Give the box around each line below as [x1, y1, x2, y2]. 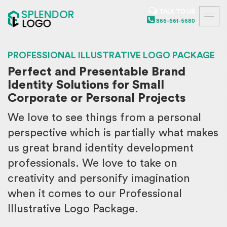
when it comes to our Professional [8, 188, 182, 199]
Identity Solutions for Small [8, 79, 164, 91]
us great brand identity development [8, 142, 194, 154]
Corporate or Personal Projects [8, 92, 185, 104]
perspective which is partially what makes [8, 127, 218, 138]
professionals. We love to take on [8, 158, 177, 169]
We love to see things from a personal [8, 112, 201, 123]
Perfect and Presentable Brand [8, 66, 185, 78]
